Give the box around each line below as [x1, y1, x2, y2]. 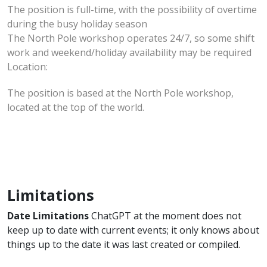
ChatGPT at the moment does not [89, 209, 241, 222]
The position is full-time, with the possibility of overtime [7, 2, 257, 16]
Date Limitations [7, 209, 89, 222]
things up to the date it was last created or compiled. [7, 237, 240, 251]
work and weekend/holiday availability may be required [7, 45, 252, 59]
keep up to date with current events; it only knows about [7, 223, 259, 237]
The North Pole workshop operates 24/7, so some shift [7, 31, 254, 45]
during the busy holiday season [7, 17, 147, 30]
